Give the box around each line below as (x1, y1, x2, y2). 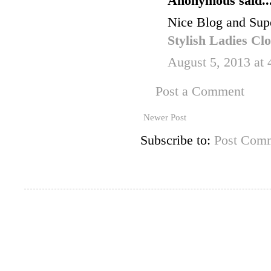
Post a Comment (155, 84, 244, 99)
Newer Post (143, 113, 186, 123)
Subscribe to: (140, 133, 214, 148)
